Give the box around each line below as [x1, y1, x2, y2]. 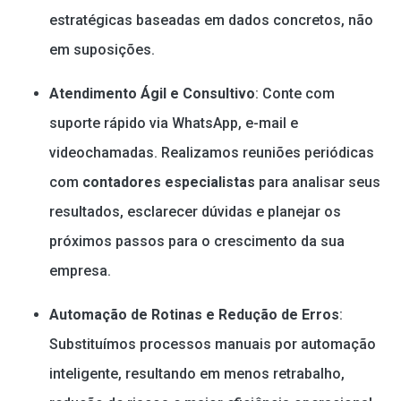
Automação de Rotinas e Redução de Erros [49, 305, 339, 323]
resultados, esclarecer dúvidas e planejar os [49, 202, 341, 220]
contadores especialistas [82, 173, 255, 191]
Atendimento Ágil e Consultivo [49, 84, 255, 102]
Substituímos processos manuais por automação [49, 335, 376, 353]
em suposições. [49, 40, 155, 58]
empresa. [49, 261, 111, 279]
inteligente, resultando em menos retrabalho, [49, 364, 345, 382]
